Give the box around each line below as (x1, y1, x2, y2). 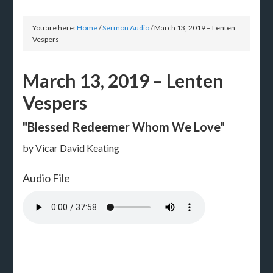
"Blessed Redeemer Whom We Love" (23, 119, 225, 134)
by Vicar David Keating (23, 141, 120, 154)
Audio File (23, 171, 71, 185)
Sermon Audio (102, 23, 150, 32)
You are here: (32, 23, 77, 32)
